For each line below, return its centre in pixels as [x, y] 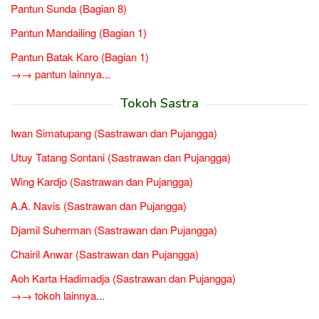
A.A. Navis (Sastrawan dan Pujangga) [99, 205]
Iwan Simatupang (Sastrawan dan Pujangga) [114, 132]
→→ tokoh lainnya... [58, 295]
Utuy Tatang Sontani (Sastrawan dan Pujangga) [121, 157]
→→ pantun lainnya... [61, 73]
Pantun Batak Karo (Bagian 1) [80, 56]
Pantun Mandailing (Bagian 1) [79, 32]
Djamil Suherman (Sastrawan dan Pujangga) [114, 229]
